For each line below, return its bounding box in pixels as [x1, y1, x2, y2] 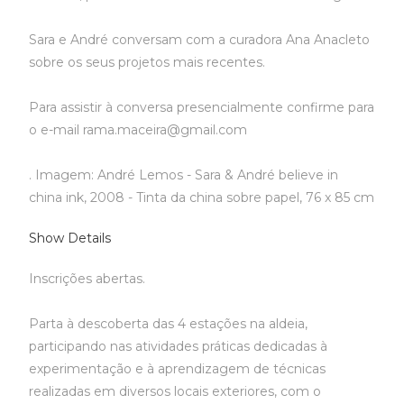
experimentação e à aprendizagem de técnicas [29, 361, 326, 377]
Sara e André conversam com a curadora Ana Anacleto [29, 32, 371, 48]
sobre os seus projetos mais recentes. [29, 54, 266, 70]
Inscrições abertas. [29, 271, 146, 287]
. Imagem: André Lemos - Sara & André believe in [29, 167, 339, 183]
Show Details [29, 230, 112, 246]
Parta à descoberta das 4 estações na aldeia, [29, 316, 308, 332]
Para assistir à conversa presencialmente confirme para [29, 99, 375, 115]
